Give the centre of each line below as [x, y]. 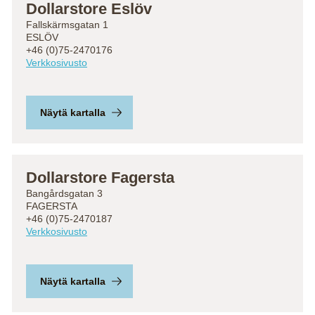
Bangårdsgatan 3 [64, 193]
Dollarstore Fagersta [100, 178]
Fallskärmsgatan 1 [67, 25]
